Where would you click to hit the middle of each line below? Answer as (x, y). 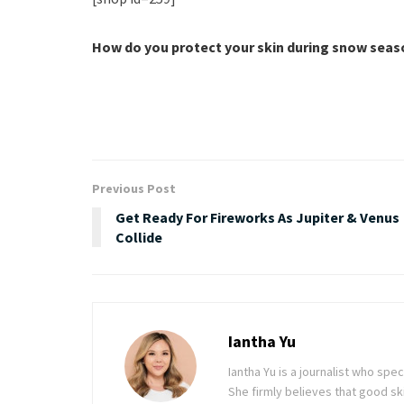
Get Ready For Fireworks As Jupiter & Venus (257, 217)
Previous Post (134, 188)
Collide (139, 237)
